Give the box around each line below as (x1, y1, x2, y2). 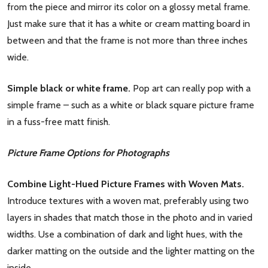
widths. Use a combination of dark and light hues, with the (7, 229, 243, 240)
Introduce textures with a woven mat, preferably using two (7, 195, 249, 206)
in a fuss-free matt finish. (7, 116, 110, 127)
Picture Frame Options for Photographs (7, 147, 169, 159)
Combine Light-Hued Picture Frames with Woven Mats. (7, 178, 244, 190)
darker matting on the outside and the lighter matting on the (7, 245, 255, 257)
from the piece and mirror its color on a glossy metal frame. (7, 1, 250, 13)
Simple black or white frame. (7, 83, 133, 94)
